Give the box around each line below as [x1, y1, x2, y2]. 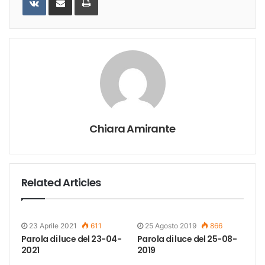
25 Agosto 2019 [145, 221, 196, 230]
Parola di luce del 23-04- [21, 232, 122, 245]
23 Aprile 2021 [29, 221, 77, 230]
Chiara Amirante [89, 121, 176, 136]
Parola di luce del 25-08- [137, 232, 237, 245]
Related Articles [21, 174, 101, 190]
